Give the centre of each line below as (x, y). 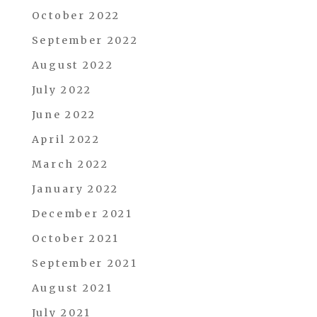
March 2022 (70, 164)
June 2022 (64, 115)
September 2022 (85, 40)
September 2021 (85, 263)
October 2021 (76, 238)
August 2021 (72, 288)
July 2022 (62, 90)
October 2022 (76, 16)
